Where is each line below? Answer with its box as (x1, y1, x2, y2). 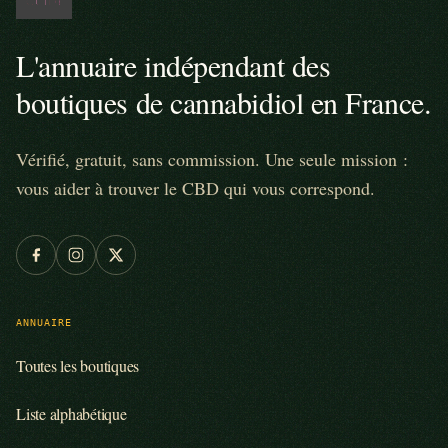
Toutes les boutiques (16, 354, 140, 376)
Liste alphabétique (16, 402, 127, 424)
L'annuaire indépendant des (16, 44, 331, 85)
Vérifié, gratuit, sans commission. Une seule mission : (16, 146, 408, 171)
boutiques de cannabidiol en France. (16, 81, 432, 122)
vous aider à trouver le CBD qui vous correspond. (16, 175, 375, 200)
